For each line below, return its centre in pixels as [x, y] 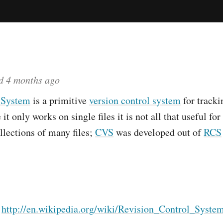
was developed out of [159, 132]
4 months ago [33, 80]
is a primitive [60, 100]
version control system [135, 100]
